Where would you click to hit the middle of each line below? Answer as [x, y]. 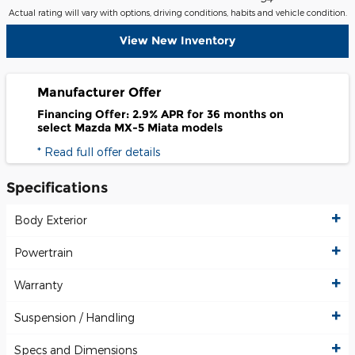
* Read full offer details [99, 151]
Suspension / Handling [74, 318]
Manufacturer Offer [99, 92]
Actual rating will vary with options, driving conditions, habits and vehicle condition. [177, 12]
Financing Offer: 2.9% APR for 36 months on [160, 115]
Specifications [57, 187]
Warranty [38, 285]
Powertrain [44, 253]
